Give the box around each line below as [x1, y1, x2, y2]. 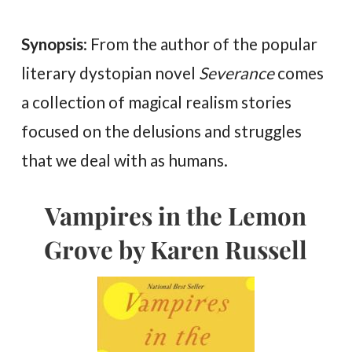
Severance [199, 62, 275, 82]
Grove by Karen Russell [44, 232, 308, 266]
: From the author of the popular [83, 33, 318, 53]
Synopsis [21, 33, 84, 53]
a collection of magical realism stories [21, 91, 292, 112]
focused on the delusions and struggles [21, 120, 302, 141]
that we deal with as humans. [21, 149, 229, 170]
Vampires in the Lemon [45, 198, 307, 232]
